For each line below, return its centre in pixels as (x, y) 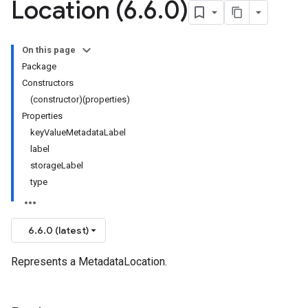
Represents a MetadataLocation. (89, 262)
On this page (49, 50)
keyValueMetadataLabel (78, 132)
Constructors (48, 83)
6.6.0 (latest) (58, 230)
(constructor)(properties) (80, 99)
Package (39, 66)
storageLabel (57, 165)
